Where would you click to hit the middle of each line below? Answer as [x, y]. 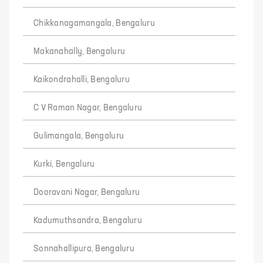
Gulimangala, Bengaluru [79, 136]
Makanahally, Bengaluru [80, 52]
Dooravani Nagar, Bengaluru [87, 193]
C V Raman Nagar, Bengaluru [88, 108]
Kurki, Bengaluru [64, 164]
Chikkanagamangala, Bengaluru [94, 23]
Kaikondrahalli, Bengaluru [82, 80]
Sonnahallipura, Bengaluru [84, 249]
